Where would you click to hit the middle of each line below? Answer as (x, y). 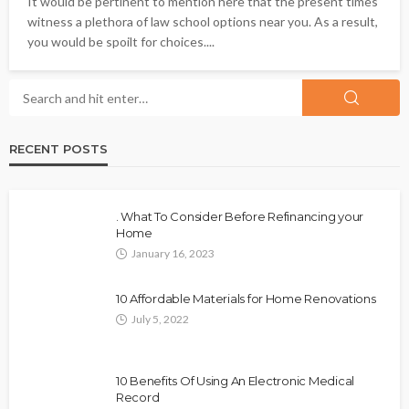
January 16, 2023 (173, 254)
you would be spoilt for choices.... (121, 42)
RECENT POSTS (58, 149)
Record (138, 398)
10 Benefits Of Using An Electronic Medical (236, 381)
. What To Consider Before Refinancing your (240, 217)
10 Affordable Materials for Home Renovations (246, 299)
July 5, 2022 (160, 320)
